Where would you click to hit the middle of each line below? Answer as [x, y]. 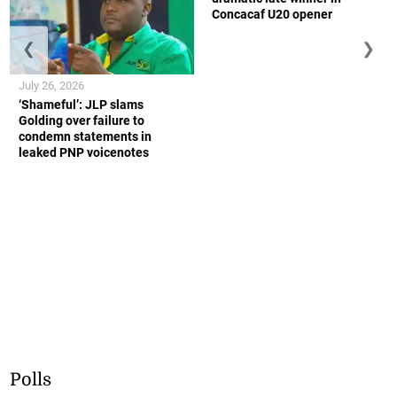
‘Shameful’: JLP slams [82, 105]
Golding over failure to [82, 121]
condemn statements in [86, 137]
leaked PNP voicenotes [84, 153]
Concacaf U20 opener [272, 14]
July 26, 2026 [52, 86]
